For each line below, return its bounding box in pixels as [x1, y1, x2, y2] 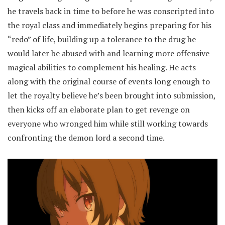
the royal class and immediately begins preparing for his [8, 19, 211, 31]
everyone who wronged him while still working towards [8, 118, 208, 129]
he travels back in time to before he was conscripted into [8, 5, 214, 17]
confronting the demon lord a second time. [8, 132, 165, 143]
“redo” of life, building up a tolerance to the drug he [8, 33, 196, 45]
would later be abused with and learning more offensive [8, 47, 209, 59]
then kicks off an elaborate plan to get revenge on [8, 103, 190, 115]
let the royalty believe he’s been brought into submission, [8, 89, 215, 101]
